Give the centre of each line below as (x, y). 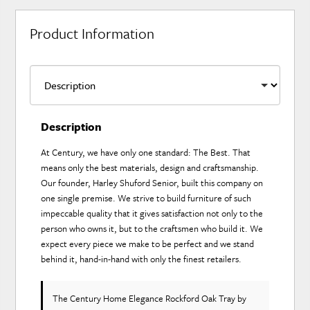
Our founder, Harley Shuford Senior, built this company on (152, 183)
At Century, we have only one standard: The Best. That (146, 153)
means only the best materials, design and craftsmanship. (150, 168)
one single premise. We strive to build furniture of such (146, 198)
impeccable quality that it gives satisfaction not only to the (152, 213)
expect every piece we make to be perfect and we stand (148, 244)
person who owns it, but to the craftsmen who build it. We (152, 229)
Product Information (92, 33)
